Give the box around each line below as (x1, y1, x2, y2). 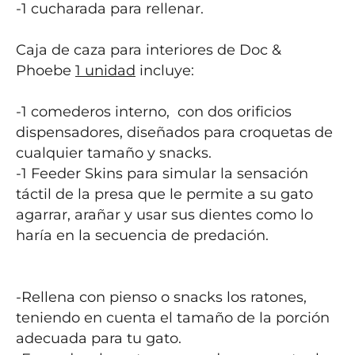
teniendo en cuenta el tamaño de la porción (16, 309, 330, 326)
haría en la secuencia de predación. (16, 227, 269, 244)
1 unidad (75, 62, 136, 79)
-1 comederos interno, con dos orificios (16, 103, 292, 120)
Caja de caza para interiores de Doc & (16, 41, 281, 59)
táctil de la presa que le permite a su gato (16, 185, 313, 203)
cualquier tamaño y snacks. (16, 144, 212, 162)
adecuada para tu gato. (16, 330, 181, 347)
